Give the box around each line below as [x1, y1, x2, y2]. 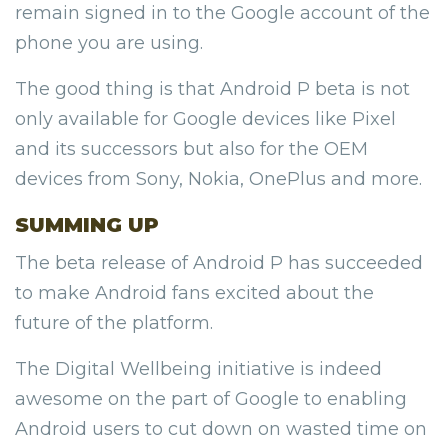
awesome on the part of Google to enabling [15, 387, 407, 410]
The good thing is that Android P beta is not [15, 77, 410, 100]
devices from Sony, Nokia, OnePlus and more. [15, 167, 422, 190]
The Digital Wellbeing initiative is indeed [15, 357, 382, 380]
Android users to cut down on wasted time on [15, 417, 427, 440]
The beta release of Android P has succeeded [15, 251, 423, 274]
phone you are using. [15, 31, 203, 54]
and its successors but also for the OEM [15, 137, 368, 160]
